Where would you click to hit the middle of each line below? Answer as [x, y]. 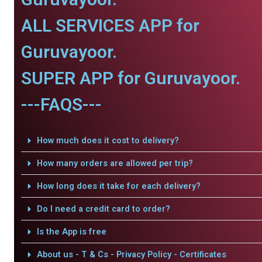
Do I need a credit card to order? [103, 209]
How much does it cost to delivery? [108, 140]
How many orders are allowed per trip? [115, 163]
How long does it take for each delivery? [118, 186]
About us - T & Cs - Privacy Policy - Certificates [131, 254]
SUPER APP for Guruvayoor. [131, 78]
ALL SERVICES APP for [110, 25]
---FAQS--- [61, 104]
